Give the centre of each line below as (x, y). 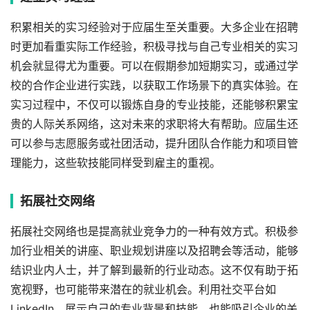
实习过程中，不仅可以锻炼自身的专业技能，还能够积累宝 (154, 104)
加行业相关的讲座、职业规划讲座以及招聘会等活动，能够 (154, 250)
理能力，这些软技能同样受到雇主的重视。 (116, 163)
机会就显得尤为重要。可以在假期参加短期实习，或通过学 (154, 66)
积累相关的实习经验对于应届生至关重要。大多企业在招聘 (154, 27)
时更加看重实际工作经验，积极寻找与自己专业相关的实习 (154, 46)
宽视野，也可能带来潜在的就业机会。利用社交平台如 (143, 289)
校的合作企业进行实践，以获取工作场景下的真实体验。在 (154, 85)
